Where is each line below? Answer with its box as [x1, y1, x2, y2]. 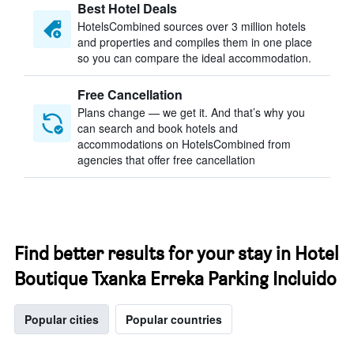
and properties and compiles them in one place [77, 34, 312, 50]
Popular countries [126, 311, 222, 327]
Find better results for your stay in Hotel [14, 242, 339, 265]
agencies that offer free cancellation [77, 152, 255, 168]
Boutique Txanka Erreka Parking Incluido [14, 267, 337, 290]
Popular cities [24, 311, 99, 327]
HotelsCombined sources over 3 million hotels [77, 18, 306, 34]
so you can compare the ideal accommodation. [77, 50, 311, 66]
